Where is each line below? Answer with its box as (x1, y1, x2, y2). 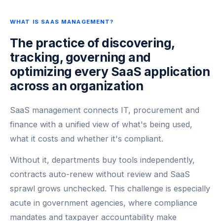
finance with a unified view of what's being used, (10, 119, 192, 129)
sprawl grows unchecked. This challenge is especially (10, 183, 210, 193)
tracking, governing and (10, 49, 151, 65)
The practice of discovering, (10, 35, 175, 50)
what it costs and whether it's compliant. (10, 133, 163, 144)
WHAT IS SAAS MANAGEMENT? (10, 18, 114, 25)
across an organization (10, 78, 143, 93)
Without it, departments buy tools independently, (10, 154, 195, 165)
